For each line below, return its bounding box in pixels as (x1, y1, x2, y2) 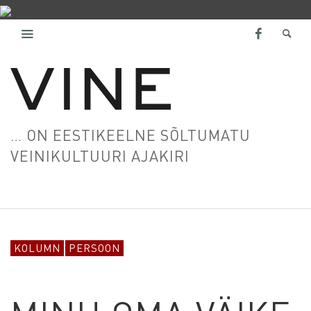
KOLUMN (14, 240, 60, 255)
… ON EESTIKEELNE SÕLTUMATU (10, 125, 251, 144)
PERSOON (69, 240, 120, 255)
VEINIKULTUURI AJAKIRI (10, 146, 190, 165)
